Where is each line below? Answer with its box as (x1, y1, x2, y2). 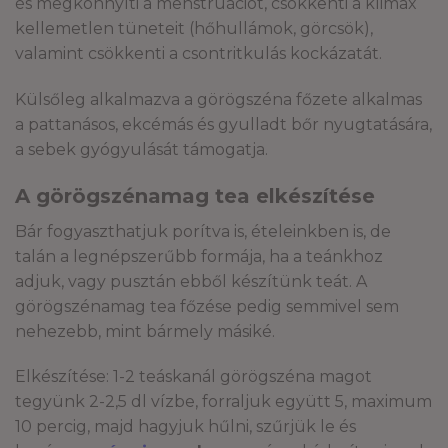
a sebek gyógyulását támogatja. (15, 139, 268, 159)
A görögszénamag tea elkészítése (15, 183, 381, 208)
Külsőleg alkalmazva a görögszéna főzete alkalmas (15, 89, 422, 109)
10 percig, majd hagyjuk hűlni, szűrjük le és (15, 417, 356, 437)
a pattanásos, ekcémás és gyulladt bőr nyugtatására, (15, 114, 432, 134)
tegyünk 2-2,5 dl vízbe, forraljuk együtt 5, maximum (15, 392, 432, 412)
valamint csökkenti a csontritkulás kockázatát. (15, 43, 382, 63)
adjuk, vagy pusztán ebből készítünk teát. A (15, 271, 367, 291)
